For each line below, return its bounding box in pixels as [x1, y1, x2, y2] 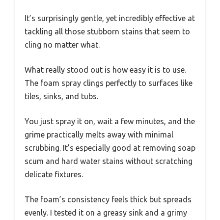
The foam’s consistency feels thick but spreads [25, 195, 192, 204]
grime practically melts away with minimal [25, 130, 173, 139]
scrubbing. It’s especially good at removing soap [25, 143, 195, 153]
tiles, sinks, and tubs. [25, 92, 98, 101]
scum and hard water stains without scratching [25, 157, 192, 166]
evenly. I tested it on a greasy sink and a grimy [25, 208, 187, 218]
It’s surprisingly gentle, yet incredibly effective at [25, 14, 195, 23]
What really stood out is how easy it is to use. [25, 65, 186, 75]
